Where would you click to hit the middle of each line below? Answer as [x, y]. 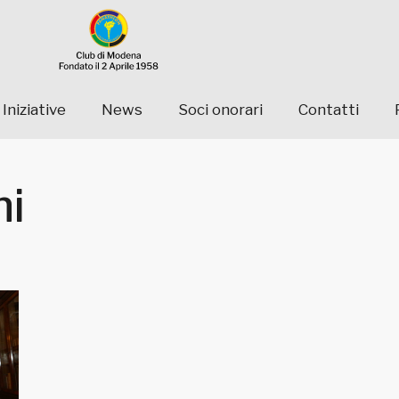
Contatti [329, 110]
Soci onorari [220, 110]
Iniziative [34, 110]
